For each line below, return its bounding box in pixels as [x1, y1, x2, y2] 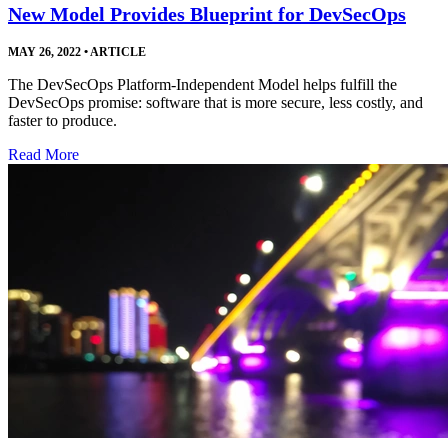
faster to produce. [8, 112, 117, 130]
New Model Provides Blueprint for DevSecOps [8, 3, 406, 26]
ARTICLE [88, 45, 146, 60]
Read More [8, 146, 79, 164]
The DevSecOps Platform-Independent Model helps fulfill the [8, 76, 397, 94]
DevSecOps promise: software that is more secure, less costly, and [8, 94, 423, 112]
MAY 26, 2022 [8, 45, 81, 60]
